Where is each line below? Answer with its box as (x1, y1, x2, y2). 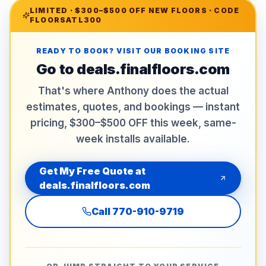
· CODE (207, 6, 240, 15)
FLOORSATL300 (30, 15, 102, 24)
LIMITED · (30, 6, 75, 15)
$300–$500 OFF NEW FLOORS (75, 6, 207, 15)
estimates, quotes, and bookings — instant (26, 101, 240, 113)
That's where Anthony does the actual (37, 85, 229, 97)
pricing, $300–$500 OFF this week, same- (30, 117, 236, 129)
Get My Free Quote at (39, 165, 145, 177)
